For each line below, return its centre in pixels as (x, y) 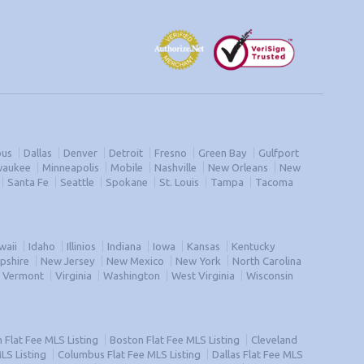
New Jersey (68, 261)
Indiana (124, 246)
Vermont (23, 275)
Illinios (81, 246)
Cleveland (274, 340)
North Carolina (267, 261)
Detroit (126, 153)
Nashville (175, 167)
